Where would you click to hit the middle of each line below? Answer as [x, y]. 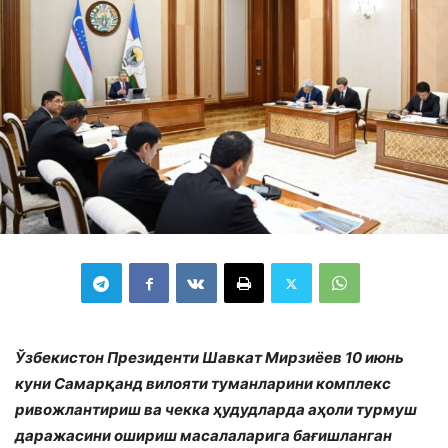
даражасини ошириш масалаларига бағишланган [203, 436]
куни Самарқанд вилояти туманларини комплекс [203, 384]
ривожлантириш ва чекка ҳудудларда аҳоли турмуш [216, 410]
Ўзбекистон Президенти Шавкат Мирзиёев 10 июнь [209, 358]
